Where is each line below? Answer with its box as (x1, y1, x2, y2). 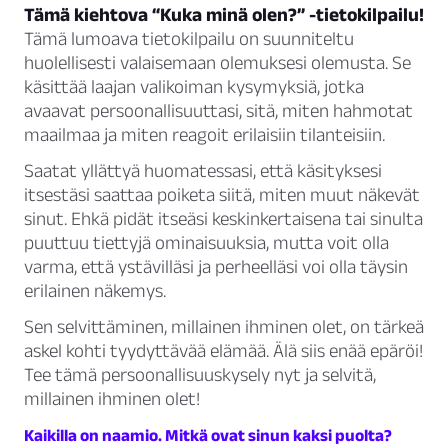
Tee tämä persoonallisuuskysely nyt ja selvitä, (24, 364, 376, 386)
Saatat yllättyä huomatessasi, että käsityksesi (24, 160, 382, 182)
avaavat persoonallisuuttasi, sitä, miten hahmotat (24, 100, 413, 122)
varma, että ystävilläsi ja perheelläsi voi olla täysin (24, 256, 408, 278)
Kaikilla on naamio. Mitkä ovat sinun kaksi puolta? (24, 426, 392, 445)
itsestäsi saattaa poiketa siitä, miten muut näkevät (24, 184, 420, 206)
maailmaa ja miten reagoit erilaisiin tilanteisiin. (24, 124, 385, 146)
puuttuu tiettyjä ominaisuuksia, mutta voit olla (24, 232, 389, 254)
